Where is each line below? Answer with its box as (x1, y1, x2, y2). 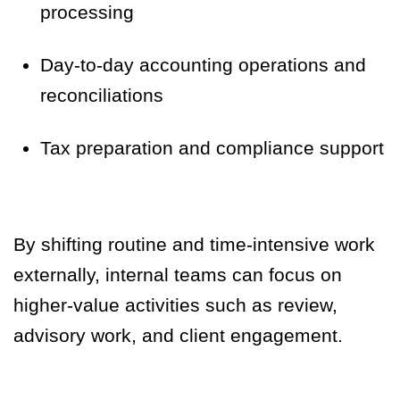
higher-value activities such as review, (13, 295, 337, 316)
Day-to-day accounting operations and (40, 54, 366, 76)
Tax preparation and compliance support (40, 137, 384, 159)
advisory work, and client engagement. (13, 325, 343, 346)
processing (40, 2, 134, 23)
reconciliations (40, 85, 163, 106)
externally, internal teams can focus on (13, 264, 342, 286)
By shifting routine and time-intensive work (13, 234, 375, 255)
